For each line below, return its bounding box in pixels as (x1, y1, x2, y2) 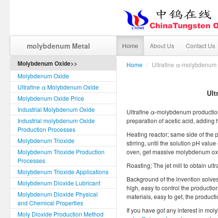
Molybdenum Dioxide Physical (18, 190, 98, 198)
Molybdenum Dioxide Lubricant (18, 179, 100, 187)
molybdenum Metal (27, 41, 90, 51)
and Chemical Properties (18, 199, 83, 207)
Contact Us (186, 41, 215, 50)
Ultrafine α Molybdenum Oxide (18, 83, 99, 91)
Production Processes (18, 125, 75, 133)
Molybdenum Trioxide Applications (18, 167, 109, 176)
